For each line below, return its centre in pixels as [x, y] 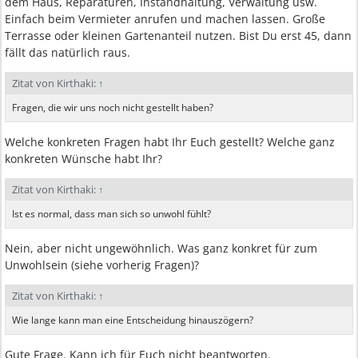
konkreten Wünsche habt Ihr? [84, 159]
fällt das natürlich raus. [68, 52]
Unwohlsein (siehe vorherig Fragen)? [102, 265]
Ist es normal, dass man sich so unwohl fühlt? [111, 214]
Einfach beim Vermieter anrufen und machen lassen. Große [165, 19]
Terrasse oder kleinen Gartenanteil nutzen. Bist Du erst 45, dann [178, 36]
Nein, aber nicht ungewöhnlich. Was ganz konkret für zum [161, 248]
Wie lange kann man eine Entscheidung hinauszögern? [133, 320]
